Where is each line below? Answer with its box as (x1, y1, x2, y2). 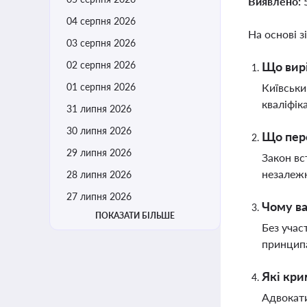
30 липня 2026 (66, 125, 132, 136)
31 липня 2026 (66, 103, 132, 114)
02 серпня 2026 (66, 59, 136, 71)
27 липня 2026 (66, 191, 132, 202)
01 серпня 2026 (66, 81, 136, 93)
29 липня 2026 (66, 147, 132, 158)
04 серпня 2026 (66, 15, 136, 27)
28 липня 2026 (66, 169, 132, 180)
